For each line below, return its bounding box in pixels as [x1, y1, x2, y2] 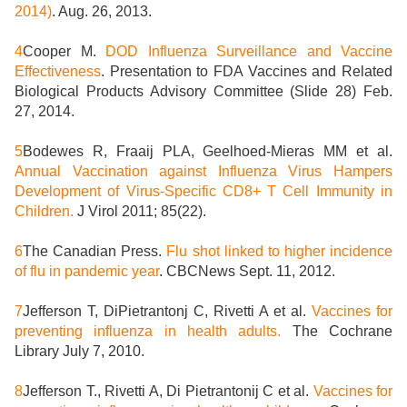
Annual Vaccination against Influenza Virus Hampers [15, 164, 392, 180]
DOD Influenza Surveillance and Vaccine [105, 44, 392, 60]
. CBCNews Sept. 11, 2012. [159, 263, 335, 280]
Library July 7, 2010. [15, 343, 144, 360]
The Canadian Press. [23, 243, 167, 260]
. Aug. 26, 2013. [52, 4, 152, 20]
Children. [15, 203, 74, 220]
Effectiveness [15, 64, 101, 80]
